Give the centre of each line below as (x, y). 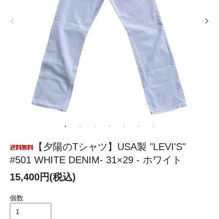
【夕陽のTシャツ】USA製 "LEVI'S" (109, 146)
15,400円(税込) (43, 177)
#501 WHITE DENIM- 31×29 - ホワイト (96, 160)
